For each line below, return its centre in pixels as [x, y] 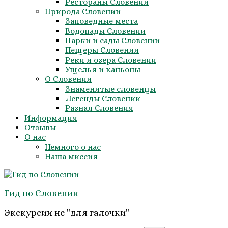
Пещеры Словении [102, 50]
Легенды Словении [103, 98]
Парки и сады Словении [112, 40]
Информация [51, 118]
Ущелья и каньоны [103, 69]
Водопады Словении [105, 31]
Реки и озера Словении [111, 60]
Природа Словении [83, 11]
